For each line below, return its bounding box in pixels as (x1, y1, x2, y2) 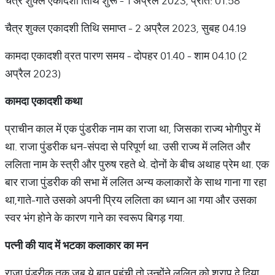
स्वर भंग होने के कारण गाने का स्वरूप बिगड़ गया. (5, 211, 185, 225)
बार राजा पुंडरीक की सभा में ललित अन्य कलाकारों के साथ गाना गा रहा (5, 175, 266, 189)
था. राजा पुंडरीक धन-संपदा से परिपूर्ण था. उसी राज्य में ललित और (5, 139, 250, 153)
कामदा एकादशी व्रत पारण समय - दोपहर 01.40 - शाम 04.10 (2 (5, 48, 247, 63)
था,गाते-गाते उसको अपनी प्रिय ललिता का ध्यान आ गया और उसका (5, 193, 257, 207)
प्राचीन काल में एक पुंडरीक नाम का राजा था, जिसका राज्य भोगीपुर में (5, 122, 260, 136)
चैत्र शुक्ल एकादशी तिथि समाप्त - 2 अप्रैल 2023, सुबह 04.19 (5, 21, 246, 35)
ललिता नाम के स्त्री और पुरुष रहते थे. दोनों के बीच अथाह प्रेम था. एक (5, 157, 269, 171)
